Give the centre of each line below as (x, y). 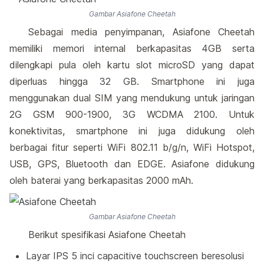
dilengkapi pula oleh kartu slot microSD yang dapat (132, 65)
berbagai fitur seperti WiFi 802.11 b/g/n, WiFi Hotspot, (132, 147)
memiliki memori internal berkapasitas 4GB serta (132, 48)
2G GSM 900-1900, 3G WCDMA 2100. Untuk (132, 114)
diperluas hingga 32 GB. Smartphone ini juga (132, 81)
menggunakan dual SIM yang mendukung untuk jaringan (132, 98)
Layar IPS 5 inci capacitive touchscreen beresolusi (135, 256)
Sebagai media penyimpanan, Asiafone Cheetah (141, 32)
